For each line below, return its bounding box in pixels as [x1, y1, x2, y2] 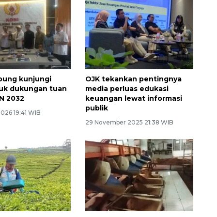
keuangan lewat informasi [85, 94, 182, 103]
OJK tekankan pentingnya [85, 75, 182, 84]
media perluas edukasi [85, 84, 169, 93]
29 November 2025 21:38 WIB [85, 119, 173, 126]
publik [85, 104, 108, 113]
